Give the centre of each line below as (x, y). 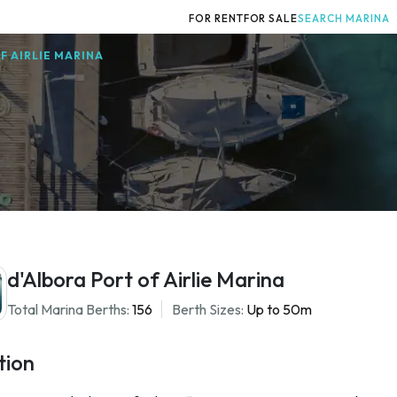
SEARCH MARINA (345, 18)
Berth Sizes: (208, 309)
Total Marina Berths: (68, 309)
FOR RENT (216, 18)
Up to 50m (279, 309)
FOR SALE (271, 18)
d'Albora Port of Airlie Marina (146, 279)
